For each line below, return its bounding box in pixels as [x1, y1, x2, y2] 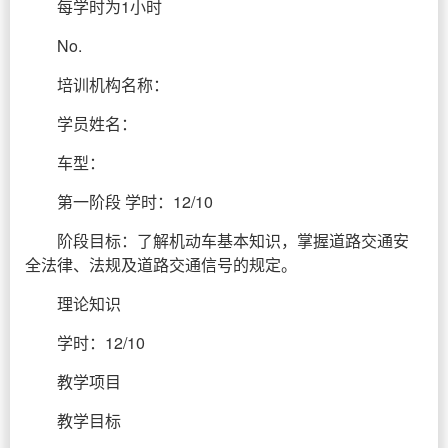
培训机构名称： [57, 73, 169, 96]
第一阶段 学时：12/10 [57, 190, 213, 213]
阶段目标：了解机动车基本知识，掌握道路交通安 [57, 229, 409, 252]
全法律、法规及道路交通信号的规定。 [25, 253, 297, 276]
